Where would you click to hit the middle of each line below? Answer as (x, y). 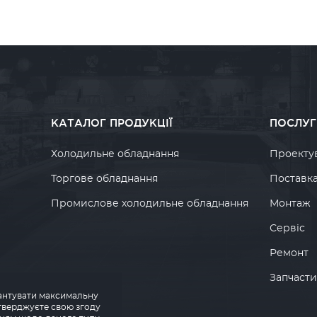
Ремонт (289, 253)
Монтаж (290, 204)
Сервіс (287, 229)
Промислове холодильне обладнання (150, 204)
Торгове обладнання (105, 179)
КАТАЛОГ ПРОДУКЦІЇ (112, 123)
